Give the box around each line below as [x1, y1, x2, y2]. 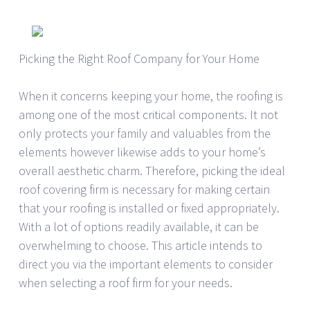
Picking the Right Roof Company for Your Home [19, 51, 259, 67]
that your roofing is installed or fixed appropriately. [19, 200, 280, 217]
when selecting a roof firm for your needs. [19, 275, 232, 291]
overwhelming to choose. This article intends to [19, 237, 262, 254]
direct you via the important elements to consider [19, 256, 273, 273]
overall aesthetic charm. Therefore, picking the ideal [19, 163, 285, 179]
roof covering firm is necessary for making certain [19, 181, 270, 198]
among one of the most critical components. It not [19, 107, 278, 123]
